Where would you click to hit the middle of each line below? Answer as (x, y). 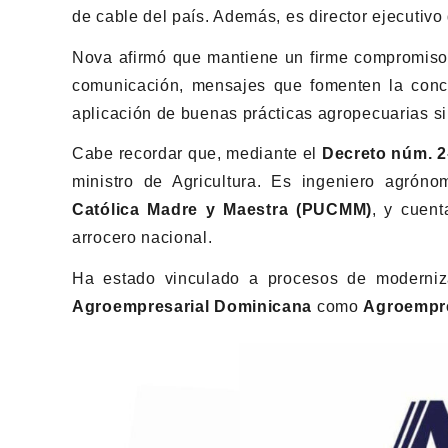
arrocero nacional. (142, 238)
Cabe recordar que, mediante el (197, 154)
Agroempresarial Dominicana (192, 307)
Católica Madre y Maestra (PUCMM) (222, 210)
